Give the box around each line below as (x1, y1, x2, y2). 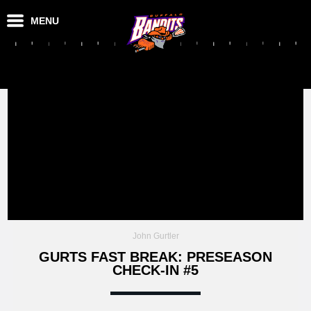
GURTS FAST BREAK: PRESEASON (39, 249, 272, 264)
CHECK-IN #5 (112, 262, 199, 278)
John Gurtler (132, 230, 179, 241)
